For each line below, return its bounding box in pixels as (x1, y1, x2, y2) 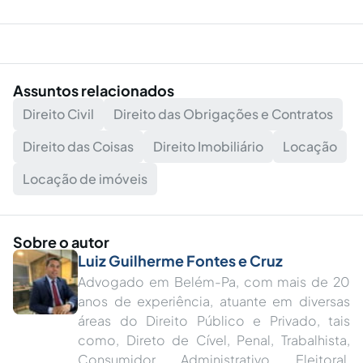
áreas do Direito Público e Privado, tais (78, 312, 350, 329)
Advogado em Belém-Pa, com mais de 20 (78, 273, 350, 290)
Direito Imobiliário (153, 138, 263, 155)
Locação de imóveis (23, 170, 147, 187)
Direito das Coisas (23, 138, 134, 155)
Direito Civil (23, 105, 94, 122)
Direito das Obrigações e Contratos (113, 105, 333, 122)
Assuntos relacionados (13, 81, 174, 100)
